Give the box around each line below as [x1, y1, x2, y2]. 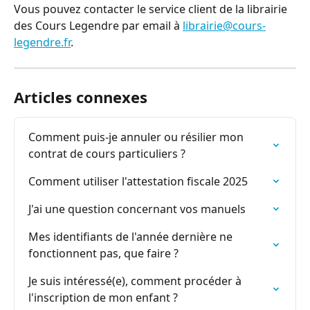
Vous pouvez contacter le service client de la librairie [14, 1, 290, 17]
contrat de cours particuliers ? [28, 146, 185, 161]
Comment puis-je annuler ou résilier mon [28, 129, 246, 145]
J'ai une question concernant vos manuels [28, 201, 246, 217]
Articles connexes [14, 86, 147, 107]
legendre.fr [14, 35, 71, 50]
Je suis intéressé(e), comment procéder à [28, 273, 244, 289]
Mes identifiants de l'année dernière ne [28, 229, 235, 244]
